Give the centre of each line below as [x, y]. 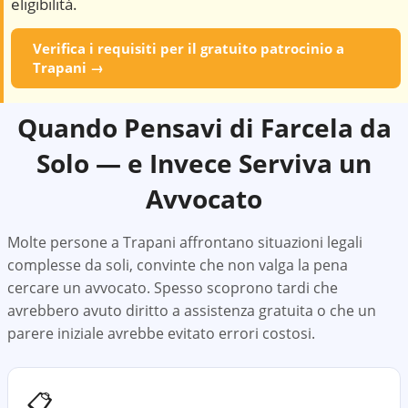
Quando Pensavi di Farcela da [204, 127]
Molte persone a [65, 242]
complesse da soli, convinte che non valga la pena [178, 265]
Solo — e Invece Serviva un [204, 163]
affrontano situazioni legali [269, 242]
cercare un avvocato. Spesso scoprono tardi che [173, 288]
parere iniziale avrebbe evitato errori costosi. [161, 333]
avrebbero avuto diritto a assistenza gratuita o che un [192, 311]
